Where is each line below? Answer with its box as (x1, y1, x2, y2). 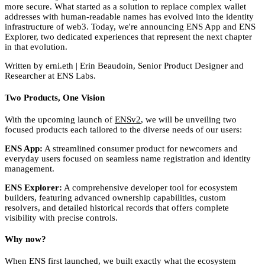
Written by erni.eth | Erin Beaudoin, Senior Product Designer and (5, 60, 244, 70)
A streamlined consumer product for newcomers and (43, 143, 238, 153)
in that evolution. (5, 41, 67, 51)
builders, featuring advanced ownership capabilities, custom (5, 192, 226, 202)
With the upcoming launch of (5, 114, 115, 124)
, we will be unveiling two (141, 114, 237, 124)
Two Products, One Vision (5, 92, 105, 102)
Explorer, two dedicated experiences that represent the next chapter (5, 31, 252, 41)
